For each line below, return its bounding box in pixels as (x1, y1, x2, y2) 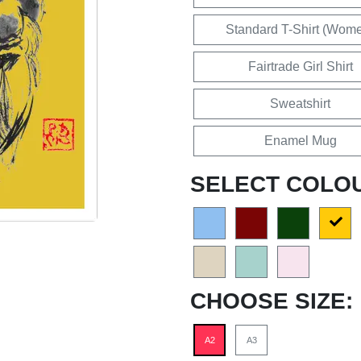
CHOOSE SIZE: (190, 288, 353, 313)
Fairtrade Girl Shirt (247, 59, 353, 73)
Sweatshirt (270, 96, 330, 110)
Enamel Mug (263, 133, 337, 147)
